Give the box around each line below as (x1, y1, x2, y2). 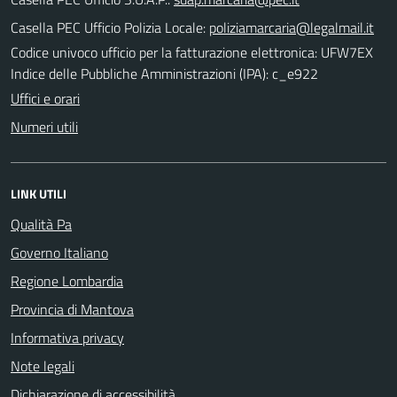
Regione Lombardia (11, 269, 123, 292)
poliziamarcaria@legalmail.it (209, 16, 374, 38)
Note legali (11, 354, 74, 377)
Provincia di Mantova (11, 298, 134, 320)
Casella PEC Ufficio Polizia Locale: (11, 16, 209, 38)
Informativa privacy (11, 326, 124, 348)
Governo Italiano (11, 241, 108, 263)
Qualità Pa (11, 213, 72, 235)
